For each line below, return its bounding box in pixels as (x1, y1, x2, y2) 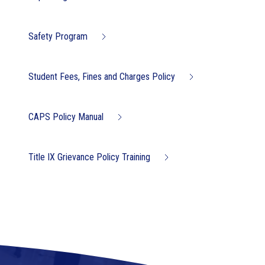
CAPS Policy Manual (28, 111, 104, 122)
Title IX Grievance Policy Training (28, 151, 150, 163)
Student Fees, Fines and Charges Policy (28, 71, 175, 82)
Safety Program (28, 31, 88, 42)
